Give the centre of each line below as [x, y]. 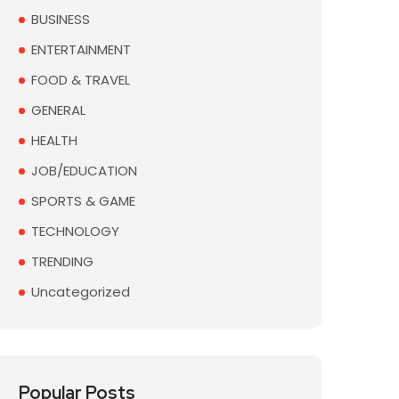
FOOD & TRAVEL [81, 80]
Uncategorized [81, 292]
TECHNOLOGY [75, 231]
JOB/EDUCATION [84, 171]
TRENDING [62, 261]
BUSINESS [61, 19]
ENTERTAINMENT [81, 49]
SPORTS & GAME [83, 201]
